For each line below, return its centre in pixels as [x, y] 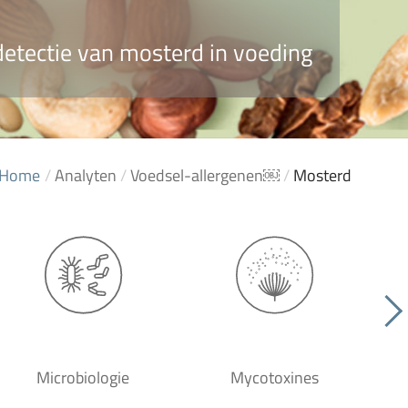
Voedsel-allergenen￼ [205, 175]
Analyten [86, 175]
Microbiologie [83, 377]
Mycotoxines [274, 377]
